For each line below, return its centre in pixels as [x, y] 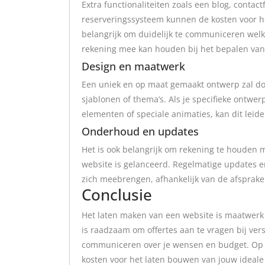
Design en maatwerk [133, 66]
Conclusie [117, 195]
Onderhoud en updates [140, 131]
